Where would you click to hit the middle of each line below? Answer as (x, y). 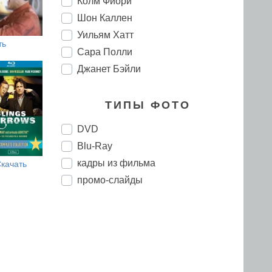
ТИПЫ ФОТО (148, 105)
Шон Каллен (105, 18)
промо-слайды (110, 180)
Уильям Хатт (105, 35)
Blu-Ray (95, 146)
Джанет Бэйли (109, 69)
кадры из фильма (116, 163)
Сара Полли (105, 52)
